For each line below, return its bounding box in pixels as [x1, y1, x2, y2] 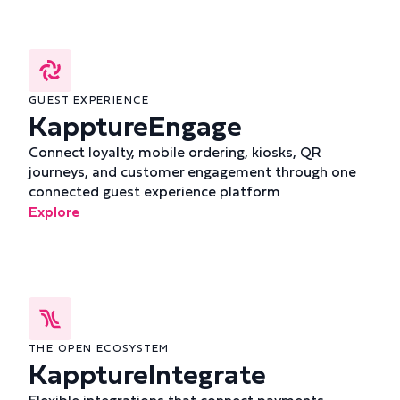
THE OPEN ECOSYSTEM [29, 340, 170, 355]
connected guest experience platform [29, 180, 280, 202]
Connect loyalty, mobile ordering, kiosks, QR [29, 141, 321, 162]
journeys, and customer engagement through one [29, 161, 356, 182]
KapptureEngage [29, 104, 242, 146]
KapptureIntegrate [29, 352, 266, 395]
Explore [29, 201, 79, 222]
